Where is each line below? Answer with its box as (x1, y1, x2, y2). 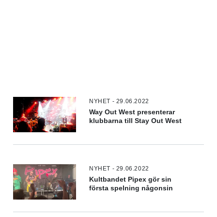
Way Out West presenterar (89, 108, 175, 116)
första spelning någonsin (89, 184, 173, 192)
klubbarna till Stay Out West (89, 117, 182, 124)
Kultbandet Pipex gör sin (89, 175, 172, 183)
